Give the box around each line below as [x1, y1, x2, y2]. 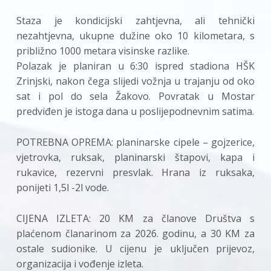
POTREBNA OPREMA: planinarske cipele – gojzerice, [16, 135, 255, 149]
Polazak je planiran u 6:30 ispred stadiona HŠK [16, 59, 255, 73]
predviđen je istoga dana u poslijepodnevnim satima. [16, 104, 254, 118]
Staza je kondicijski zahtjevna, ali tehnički [16, 13, 255, 27]
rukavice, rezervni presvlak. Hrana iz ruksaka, [16, 165, 255, 179]
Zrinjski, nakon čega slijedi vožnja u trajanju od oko [16, 74, 255, 88]
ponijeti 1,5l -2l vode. [16, 180, 109, 194]
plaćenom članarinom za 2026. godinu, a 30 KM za [16, 226, 255, 240]
